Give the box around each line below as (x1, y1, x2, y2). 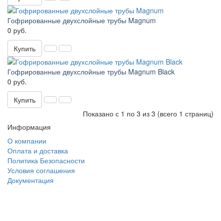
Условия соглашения (7, 165, 75, 175)
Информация (7, 122, 51, 132)
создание (22, 189, 49, 196)
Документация (7, 175, 54, 185)
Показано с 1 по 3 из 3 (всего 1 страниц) (83, 109, 214, 118)
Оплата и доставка (7, 146, 68, 155)
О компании (7, 136, 46, 146)
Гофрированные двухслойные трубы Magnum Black (7, 67, 175, 76)
